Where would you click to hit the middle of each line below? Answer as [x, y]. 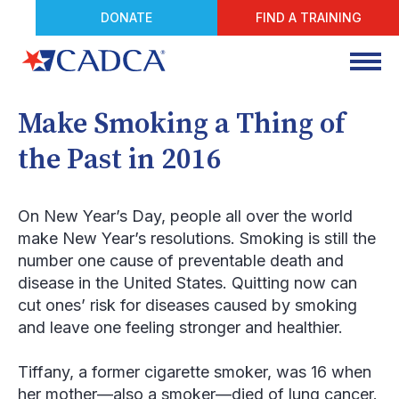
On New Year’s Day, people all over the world [185, 216]
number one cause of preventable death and [181, 261]
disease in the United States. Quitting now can [187, 283]
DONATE [126, 17]
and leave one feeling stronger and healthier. [180, 327]
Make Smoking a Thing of [181, 125]
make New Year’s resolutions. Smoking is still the [197, 238]
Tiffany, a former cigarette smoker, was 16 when [195, 372]
